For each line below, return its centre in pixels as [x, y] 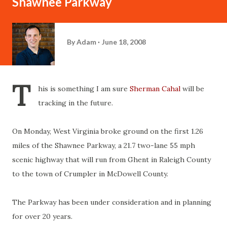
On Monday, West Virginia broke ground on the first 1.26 [108, 131]
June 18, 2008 [124, 42]
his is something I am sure [84, 89]
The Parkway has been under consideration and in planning [112, 202]
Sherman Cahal [155, 89]
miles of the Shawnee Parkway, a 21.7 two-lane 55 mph [104, 145]
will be [192, 89]
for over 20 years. [42, 216]
